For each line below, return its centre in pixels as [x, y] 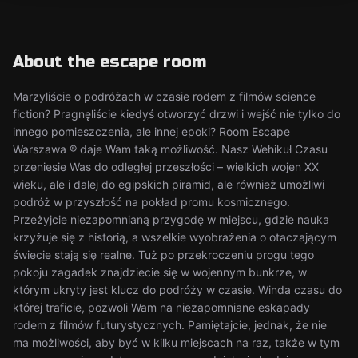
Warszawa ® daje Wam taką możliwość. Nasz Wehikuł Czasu [170, 149]
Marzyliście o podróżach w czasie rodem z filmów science [164, 96]
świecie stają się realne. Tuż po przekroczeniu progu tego [163, 255]
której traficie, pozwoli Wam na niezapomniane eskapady [161, 307]
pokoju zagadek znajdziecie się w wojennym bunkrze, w [160, 272]
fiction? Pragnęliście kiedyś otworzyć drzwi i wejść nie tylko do [177, 114]
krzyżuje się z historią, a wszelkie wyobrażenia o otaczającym [175, 237]
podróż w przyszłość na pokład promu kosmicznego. [151, 202]
